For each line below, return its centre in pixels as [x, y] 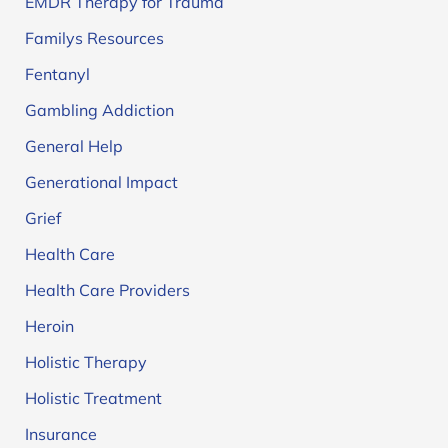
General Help [73, 145]
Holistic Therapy [85, 361]
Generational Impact [101, 181]
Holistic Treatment [93, 397]
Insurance [60, 433]
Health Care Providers [107, 289]
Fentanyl [57, 73]
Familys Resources [94, 37]
